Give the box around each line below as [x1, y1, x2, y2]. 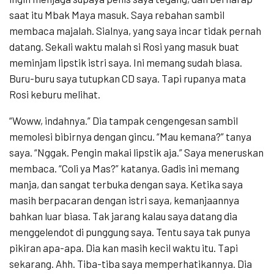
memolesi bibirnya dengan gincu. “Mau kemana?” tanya [9, 130, 251, 143]
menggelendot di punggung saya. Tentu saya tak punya [9, 226, 250, 239]
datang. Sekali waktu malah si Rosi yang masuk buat [9, 40, 239, 53]
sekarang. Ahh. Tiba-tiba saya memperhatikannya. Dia [9, 257, 252, 270]
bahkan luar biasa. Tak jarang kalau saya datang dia [9, 210, 237, 223]
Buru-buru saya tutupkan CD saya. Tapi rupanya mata [9, 72, 246, 85]
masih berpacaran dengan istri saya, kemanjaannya [9, 194, 239, 207]
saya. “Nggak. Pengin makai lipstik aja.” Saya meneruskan [9, 146, 264, 159]
